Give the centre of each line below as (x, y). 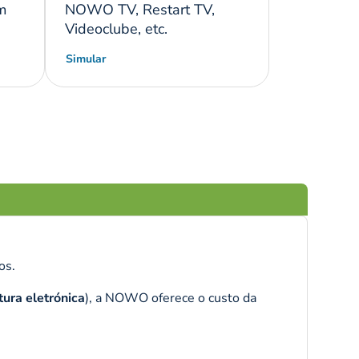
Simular (85, 59)
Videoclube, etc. (116, 29)
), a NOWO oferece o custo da (171, 298)
